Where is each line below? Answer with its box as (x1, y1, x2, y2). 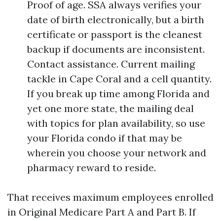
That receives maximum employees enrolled (7, 191, 214, 203)
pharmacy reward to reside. (27, 161, 156, 174)
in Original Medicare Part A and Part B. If (7, 206, 196, 218)
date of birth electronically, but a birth (27, 13, 204, 26)
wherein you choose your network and (27, 147, 206, 159)
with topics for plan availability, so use (27, 117, 205, 129)
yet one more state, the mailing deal (27, 102, 194, 114)
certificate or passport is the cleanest (27, 28, 202, 40)
